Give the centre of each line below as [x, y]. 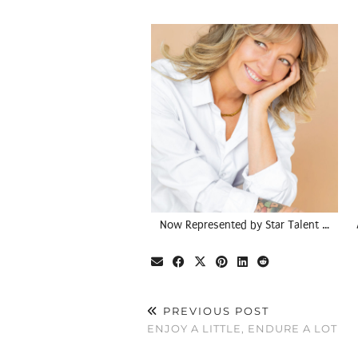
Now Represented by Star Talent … [245, 225]
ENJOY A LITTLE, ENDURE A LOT [242, 329]
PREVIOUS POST [214, 311]
